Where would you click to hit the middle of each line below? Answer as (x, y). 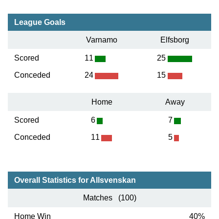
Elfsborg (175, 40)
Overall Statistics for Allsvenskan (75, 180)
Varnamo (102, 40)
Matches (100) (109, 197)
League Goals (40, 22)
